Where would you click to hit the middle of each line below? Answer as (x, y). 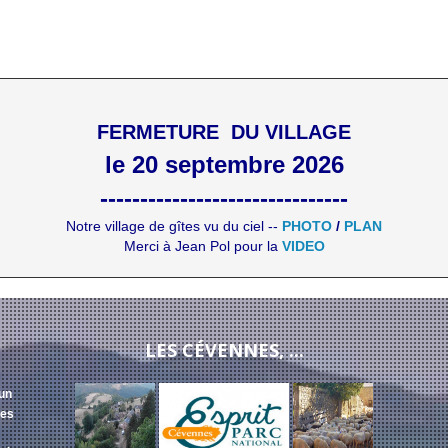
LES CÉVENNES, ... (224, 350)
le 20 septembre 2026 (224, 164)
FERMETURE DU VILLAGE (224, 132)
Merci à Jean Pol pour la (202, 246)
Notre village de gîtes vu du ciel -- (174, 226)
